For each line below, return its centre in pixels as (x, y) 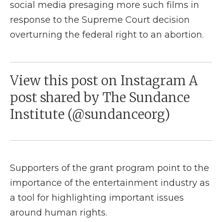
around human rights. (58, 213)
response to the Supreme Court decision (100, 20)
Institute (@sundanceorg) (90, 114)
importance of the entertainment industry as (110, 183)
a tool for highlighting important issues (97, 198)
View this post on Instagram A (104, 81)
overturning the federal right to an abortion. (107, 35)
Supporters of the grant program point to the (110, 168)
